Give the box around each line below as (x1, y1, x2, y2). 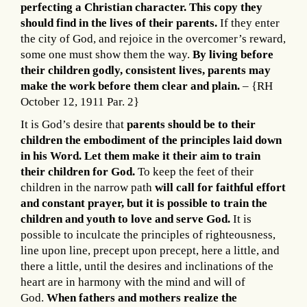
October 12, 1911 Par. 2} (21, 95, 139, 108)
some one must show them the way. (21, 47, 193, 61)
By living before (193, 47, 273, 61)
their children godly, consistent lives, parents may (21, 63, 271, 77)
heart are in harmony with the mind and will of (21, 275, 245, 288)
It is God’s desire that (21, 117, 127, 131)
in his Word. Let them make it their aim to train (21, 149, 260, 162)
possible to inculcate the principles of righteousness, (21, 228, 275, 241)
